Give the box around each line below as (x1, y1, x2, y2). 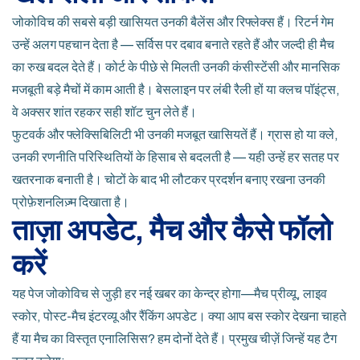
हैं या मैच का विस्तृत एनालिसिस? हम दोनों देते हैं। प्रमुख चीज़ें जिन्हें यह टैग (12, 332, 337, 346)
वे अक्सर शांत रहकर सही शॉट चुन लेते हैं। (12, 105, 197, 119)
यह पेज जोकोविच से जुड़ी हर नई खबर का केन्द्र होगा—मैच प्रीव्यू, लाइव (12, 287, 327, 301)
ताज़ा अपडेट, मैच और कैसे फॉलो (12, 215, 332, 247)
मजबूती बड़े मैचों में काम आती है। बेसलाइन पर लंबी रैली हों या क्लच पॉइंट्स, (12, 83, 340, 96)
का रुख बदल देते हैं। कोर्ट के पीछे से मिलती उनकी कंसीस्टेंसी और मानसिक (12, 60, 340, 74)
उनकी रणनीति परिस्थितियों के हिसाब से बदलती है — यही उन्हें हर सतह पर (12, 150, 339, 164)
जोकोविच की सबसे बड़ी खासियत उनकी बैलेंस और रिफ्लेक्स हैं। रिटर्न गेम (12, 15, 333, 29)
